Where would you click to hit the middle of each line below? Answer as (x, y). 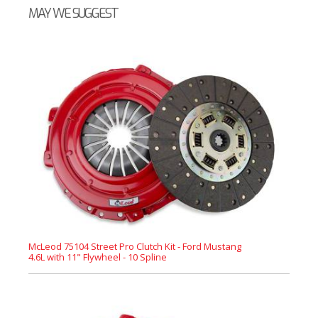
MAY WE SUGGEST (73, 13)
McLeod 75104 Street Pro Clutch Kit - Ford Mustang (135, 246)
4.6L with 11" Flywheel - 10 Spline (98, 257)
